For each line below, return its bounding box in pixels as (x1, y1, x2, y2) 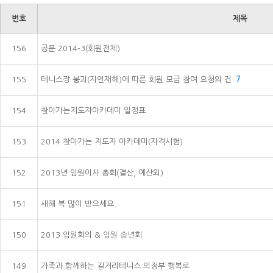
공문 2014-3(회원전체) (41, 44, 120, 52)
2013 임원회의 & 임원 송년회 (41, 230, 142, 239)
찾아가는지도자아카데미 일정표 (41, 106, 146, 115)
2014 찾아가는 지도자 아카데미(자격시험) (41, 137, 183, 146)
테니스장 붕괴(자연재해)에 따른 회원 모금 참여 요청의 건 (41, 75, 234, 83)
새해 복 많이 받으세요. (41, 199, 116, 208)
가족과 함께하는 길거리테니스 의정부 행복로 (41, 261, 190, 270)
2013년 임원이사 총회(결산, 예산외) (41, 168, 163, 177)
